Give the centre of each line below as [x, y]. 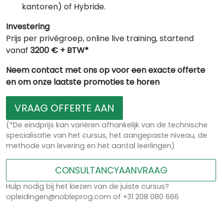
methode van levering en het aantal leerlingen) [90, 146]
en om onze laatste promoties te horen [83, 82]
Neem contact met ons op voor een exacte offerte [106, 70]
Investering [28, 27]
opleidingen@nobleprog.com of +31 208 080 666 [92, 197]
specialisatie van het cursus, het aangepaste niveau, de [107, 136]
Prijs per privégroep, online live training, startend [100, 39]
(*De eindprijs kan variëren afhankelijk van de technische [107, 125]
